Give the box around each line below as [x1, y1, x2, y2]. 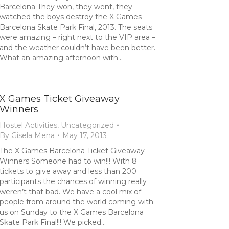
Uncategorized [61, 121, 114, 130]
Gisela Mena [11, 131, 55, 140]
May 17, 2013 [62, 131, 107, 140]
